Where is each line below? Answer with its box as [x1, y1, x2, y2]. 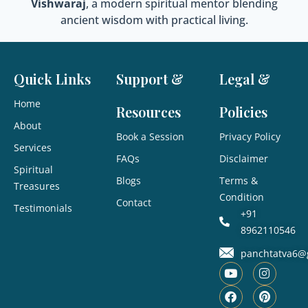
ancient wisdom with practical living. [60, 12, 248, 27]
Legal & [219, 69, 270, 88]
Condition [219, 190, 264, 203]
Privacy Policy [219, 129, 280, 143]
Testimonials [14, 201, 72, 214]
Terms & [219, 173, 258, 187]
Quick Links [14, 69, 91, 88]
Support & [116, 69, 184, 88]
